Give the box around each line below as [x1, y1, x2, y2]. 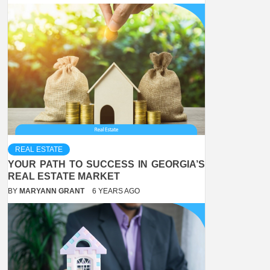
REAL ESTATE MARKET [8, 171, 120, 182]
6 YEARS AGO [92, 187, 140, 196]
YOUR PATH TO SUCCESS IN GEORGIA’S [8, 159, 205, 170]
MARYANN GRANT [19, 187, 86, 196]
